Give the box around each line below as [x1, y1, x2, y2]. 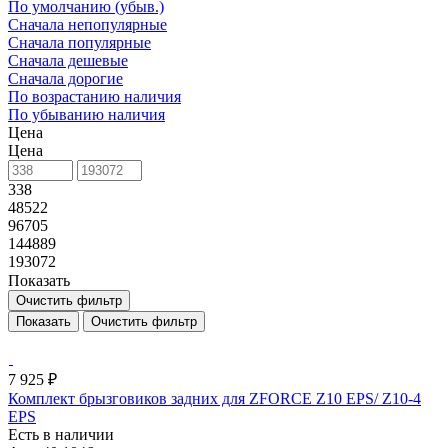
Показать [8, 271, 70, 289]
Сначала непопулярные [8, 15, 167, 33]
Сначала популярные [8, 33, 151, 51]
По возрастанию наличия [8, 87, 181, 105]
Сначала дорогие [8, 69, 123, 87]
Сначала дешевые [8, 51, 128, 69]
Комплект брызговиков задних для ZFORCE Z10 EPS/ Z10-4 [8, 389, 421, 407]
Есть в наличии [8, 425, 114, 443]
